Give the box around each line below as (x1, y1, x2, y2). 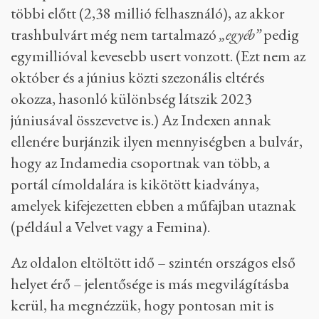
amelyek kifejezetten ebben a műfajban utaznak (11, 195, 296, 216)
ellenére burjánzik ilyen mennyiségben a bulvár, (11, 131, 303, 152)
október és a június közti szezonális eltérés (11, 67, 265, 88)
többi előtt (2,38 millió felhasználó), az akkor (11, 3, 285, 23)
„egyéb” (219, 24, 261, 45)
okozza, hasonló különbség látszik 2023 (11, 88, 252, 109)
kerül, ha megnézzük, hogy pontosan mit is (11, 295, 274, 315)
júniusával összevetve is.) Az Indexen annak (11, 110, 271, 130)
